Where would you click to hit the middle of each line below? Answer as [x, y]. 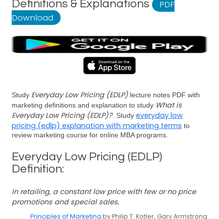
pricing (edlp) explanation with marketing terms [97, 126]
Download [33, 18]
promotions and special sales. [66, 202]
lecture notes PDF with [164, 95]
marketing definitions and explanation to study [84, 105]
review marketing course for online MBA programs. [90, 135]
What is [169, 105]
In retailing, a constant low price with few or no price [104, 192]
